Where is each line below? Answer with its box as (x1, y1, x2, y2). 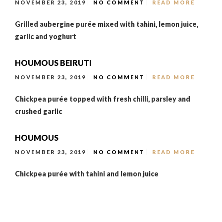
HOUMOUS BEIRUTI (15, 58, 92, 67)
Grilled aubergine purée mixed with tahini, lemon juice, (15, 20, 198, 28)
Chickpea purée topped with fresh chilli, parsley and (15, 95, 190, 103)
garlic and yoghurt (15, 32, 76, 41)
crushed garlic (15, 107, 62, 115)
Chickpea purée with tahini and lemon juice (15, 169, 159, 178)
